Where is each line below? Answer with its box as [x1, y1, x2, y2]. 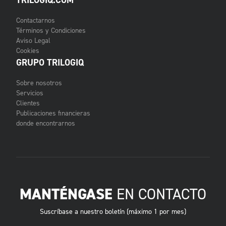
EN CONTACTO [112, 184, 206, 204]
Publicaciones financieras [16, 108, 90, 118]
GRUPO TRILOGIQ [16, 56, 84, 69]
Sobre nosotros [16, 78, 62, 88]
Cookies [16, 46, 39, 55]
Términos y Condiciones [16, 26, 86, 35]
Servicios [16, 88, 43, 98]
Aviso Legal [16, 36, 50, 45]
